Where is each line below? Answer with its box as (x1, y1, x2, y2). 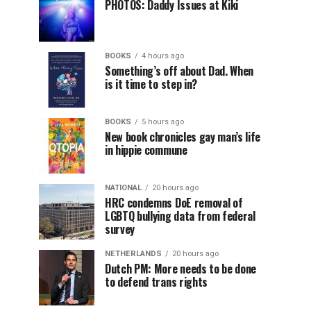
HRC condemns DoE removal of (105, 194, 243, 211)
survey (105, 221, 135, 237)
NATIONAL (105, 183, 142, 192)
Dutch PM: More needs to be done (105, 260, 257, 277)
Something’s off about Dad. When (105, 62, 254, 79)
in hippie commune (105, 142, 187, 158)
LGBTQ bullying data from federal (105, 208, 255, 224)
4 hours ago (142, 51, 184, 60)
